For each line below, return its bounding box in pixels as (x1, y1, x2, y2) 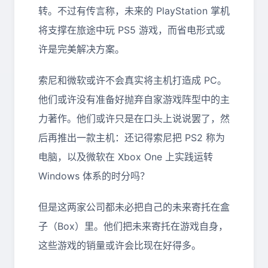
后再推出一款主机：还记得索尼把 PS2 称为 (38, 132, 225, 144)
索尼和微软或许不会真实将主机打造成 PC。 (38, 74, 227, 86)
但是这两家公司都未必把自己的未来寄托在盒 (38, 201, 230, 213)
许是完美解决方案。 (38, 43, 124, 55)
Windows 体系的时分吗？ (38, 170, 150, 182)
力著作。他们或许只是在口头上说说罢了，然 (38, 112, 230, 124)
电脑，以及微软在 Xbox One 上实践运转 (38, 151, 213, 163)
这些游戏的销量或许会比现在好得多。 (38, 239, 201, 251)
